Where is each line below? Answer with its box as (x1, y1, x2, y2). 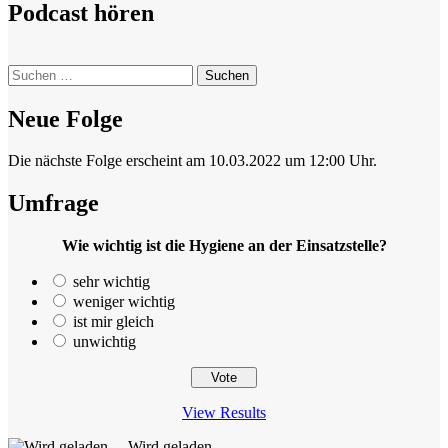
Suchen (7, 63, 54, 81)
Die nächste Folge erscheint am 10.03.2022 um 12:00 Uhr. (8, 152, 377, 170)
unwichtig (73, 333, 136, 351)
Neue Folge (8, 105, 123, 132)
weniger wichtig (73, 293, 175, 311)
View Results (182, 404, 266, 422)
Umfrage (8, 190, 99, 217)
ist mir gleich (73, 313, 154, 331)
